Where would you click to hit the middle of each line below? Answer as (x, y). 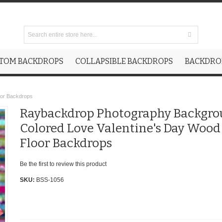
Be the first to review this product (63, 164)
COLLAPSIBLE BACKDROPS (124, 61)
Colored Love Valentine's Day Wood (120, 129)
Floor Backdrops (66, 143)
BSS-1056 (50, 180)
